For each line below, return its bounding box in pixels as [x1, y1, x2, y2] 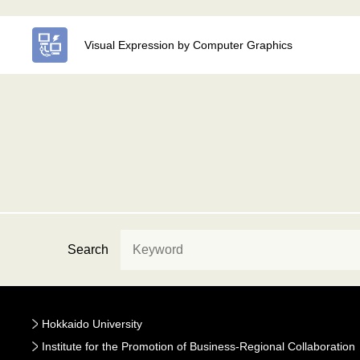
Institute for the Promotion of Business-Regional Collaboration [41, 340, 355, 353]
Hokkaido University [41, 317, 142, 330]
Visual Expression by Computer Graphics [84, 38, 292, 51]
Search [67, 243, 108, 256]
